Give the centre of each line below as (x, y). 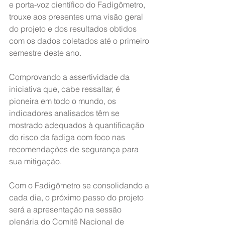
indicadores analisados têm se (65, 113)
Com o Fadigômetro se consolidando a (80, 185)
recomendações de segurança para (75, 149)
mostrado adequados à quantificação (78, 125)
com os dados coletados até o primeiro (80, 41)
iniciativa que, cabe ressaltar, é (66, 89)
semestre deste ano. (45, 53)
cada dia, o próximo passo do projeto (77, 197)
